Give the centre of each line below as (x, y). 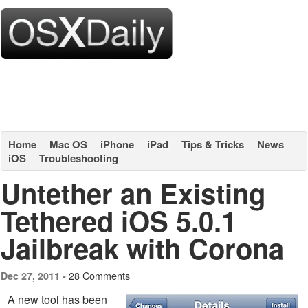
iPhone (117, 144)
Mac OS (68, 144)
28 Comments (99, 275)
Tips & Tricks (213, 144)
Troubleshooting (79, 158)
